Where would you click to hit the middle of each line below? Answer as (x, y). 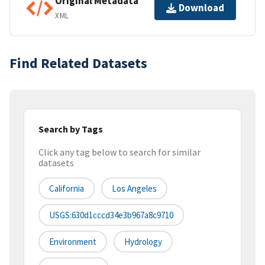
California (67, 189)
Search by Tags (71, 129)
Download (201, 8)
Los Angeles (134, 189)
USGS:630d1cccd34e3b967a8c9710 (111, 215)
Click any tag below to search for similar (119, 152)
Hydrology (143, 242)
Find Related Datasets (78, 63)
